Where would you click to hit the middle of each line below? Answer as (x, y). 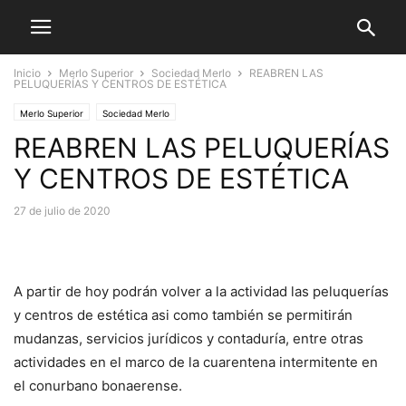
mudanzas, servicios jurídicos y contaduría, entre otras (188, 338)
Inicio (27, 73)
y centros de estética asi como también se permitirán (183, 315)
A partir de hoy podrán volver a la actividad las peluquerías (201, 291)
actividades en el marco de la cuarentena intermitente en (196, 362)
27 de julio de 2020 (62, 211)
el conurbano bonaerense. (98, 386)
